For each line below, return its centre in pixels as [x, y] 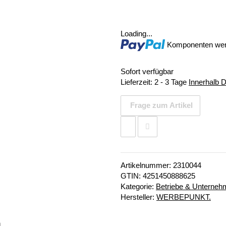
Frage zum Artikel [162, 105]
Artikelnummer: [147, 165]
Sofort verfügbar [147, 71]
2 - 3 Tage [172, 82]
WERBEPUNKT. [184, 197]
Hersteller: [138, 197]
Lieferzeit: [137, 82]
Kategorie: [138, 187]
